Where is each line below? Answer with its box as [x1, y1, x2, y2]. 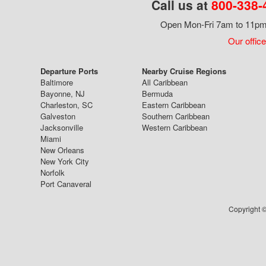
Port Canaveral [40, 178, 91, 189]
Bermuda [142, 88, 173, 99]
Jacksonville [40, 122, 83, 133]
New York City [40, 156, 89, 167]
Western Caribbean [142, 122, 207, 133]
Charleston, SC [40, 99, 93, 110]
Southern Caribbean [142, 110, 210, 122]
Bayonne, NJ [40, 88, 85, 99]
